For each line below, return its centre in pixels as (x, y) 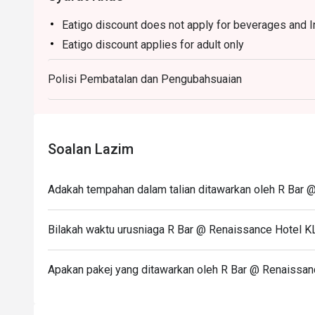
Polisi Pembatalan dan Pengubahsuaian (145, 79)
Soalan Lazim (91, 149)
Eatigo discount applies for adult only (153, 45)
